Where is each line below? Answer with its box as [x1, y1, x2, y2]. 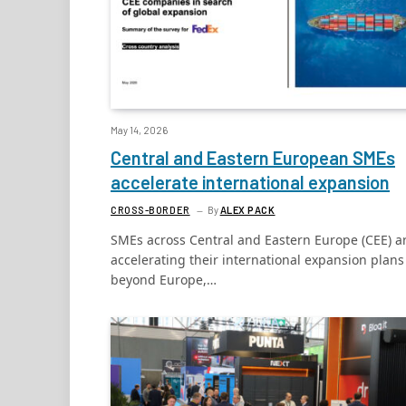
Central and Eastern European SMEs [111, 146, 395, 169]
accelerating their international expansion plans [111, 250, 404, 268]
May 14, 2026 [111, 123, 168, 136]
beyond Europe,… [111, 270, 217, 288]
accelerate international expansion [111, 170, 390, 193]
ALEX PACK [219, 203, 275, 216]
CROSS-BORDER [111, 203, 190, 216]
